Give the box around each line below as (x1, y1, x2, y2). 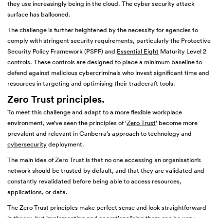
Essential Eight (117, 47, 159, 55)
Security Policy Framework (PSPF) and (7, 47, 117, 55)
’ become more (156, 119, 198, 127)
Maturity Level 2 (159, 47, 206, 55)
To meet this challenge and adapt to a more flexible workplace (7, 108, 182, 116)
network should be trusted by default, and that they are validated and (7, 166, 204, 175)
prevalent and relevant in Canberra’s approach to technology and (7, 129, 192, 138)
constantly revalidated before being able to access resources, (7, 177, 182, 185)
